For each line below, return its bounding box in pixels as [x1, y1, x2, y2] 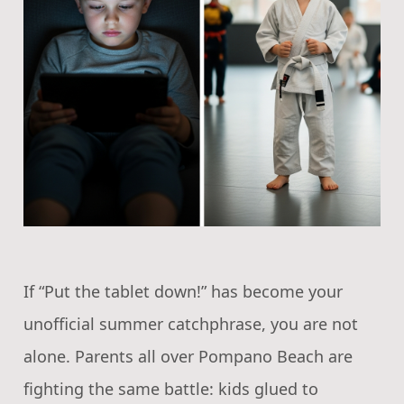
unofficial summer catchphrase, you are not [23, 312, 358, 335]
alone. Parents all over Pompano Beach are [23, 344, 353, 367]
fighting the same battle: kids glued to [23, 377, 318, 399]
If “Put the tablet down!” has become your [23, 280, 343, 302]
